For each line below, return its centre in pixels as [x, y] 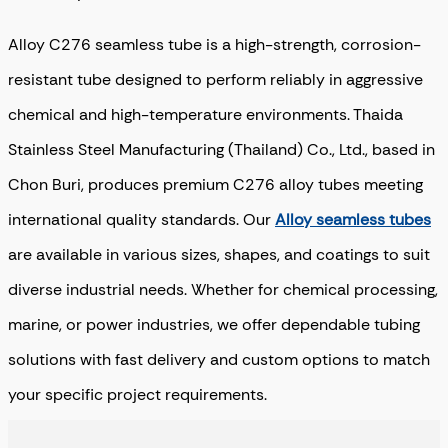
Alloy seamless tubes [353, 219]
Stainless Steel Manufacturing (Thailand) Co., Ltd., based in [221, 149]
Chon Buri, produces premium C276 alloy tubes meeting [215, 184]
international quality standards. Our [141, 219]
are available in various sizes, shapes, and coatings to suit [219, 254]
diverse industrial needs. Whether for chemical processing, [223, 289]
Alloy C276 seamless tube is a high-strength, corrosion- [214, 44]
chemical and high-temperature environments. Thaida [205, 114]
